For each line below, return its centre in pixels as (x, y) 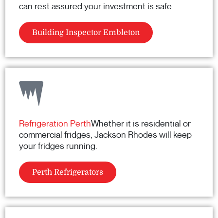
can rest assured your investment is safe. (96, 7)
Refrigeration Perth (55, 124)
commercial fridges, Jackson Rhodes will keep (105, 135)
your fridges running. (58, 146)
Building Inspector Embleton (86, 33)
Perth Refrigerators (68, 173)
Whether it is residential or (141, 124)
